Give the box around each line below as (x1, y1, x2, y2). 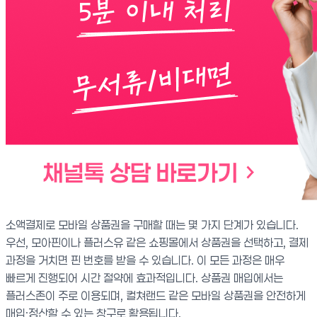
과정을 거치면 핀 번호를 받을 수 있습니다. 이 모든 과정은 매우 (6, 253, 284, 267)
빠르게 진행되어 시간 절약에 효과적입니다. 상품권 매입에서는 (6, 271, 283, 284)
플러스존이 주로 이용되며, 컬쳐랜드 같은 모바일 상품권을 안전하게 (6, 289, 306, 302)
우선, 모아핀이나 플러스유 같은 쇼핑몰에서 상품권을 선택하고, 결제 (6, 236, 309, 249)
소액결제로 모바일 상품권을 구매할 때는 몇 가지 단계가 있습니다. (6, 218, 299, 231)
